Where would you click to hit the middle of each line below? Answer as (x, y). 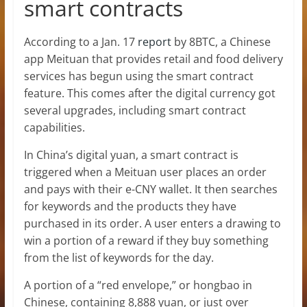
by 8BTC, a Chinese (221, 41)
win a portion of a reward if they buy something (146, 240)
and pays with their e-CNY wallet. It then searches (150, 189)
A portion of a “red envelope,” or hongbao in (138, 285)
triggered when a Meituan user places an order (145, 172)
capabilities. (54, 127)
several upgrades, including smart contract (135, 110)
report (154, 41)
